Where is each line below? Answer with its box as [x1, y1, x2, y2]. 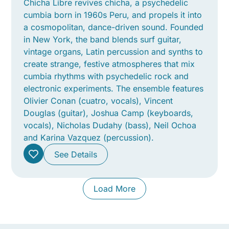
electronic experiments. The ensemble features [24, 83, 204, 94]
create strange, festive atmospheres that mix [24, 59, 195, 70]
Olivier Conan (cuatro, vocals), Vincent [24, 96, 173, 106]
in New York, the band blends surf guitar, [24, 34, 182, 45]
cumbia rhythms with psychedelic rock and [24, 71, 189, 82]
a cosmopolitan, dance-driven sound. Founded [24, 22, 204, 33]
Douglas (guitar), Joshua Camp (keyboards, [24, 108, 194, 119]
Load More [94, 184, 135, 194]
